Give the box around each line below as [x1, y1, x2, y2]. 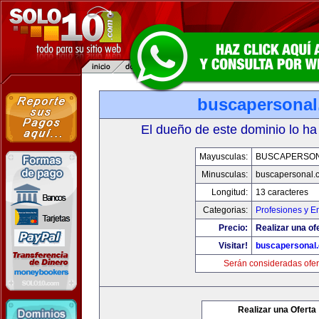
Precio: [219, 223, 248, 233]
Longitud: [211, 187, 248, 197]
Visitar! [219, 241, 248, 251]
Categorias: [203, 205, 248, 215]
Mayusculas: [199, 152, 248, 162]
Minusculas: [202, 169, 248, 179]
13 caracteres [256, 187, 308, 197]
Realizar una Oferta [238, 305, 316, 315]
